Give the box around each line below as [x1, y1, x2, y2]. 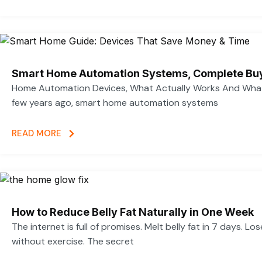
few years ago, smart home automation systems [12, 96, 218, 109]
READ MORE [12, 127, 61, 140]
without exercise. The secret [12, 235, 134, 247]
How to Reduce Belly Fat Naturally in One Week [12, 205, 254, 218]
